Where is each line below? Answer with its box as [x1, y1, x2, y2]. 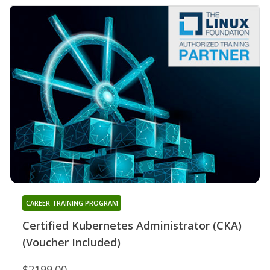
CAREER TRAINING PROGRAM [25, 198, 118, 207]
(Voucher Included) [22, 234, 121, 250]
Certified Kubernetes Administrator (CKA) [22, 218, 242, 233]
